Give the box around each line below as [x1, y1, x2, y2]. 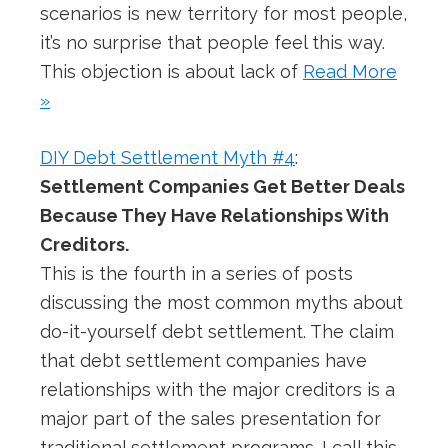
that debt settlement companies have [40, 350, 367, 372]
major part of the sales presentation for [40, 408, 381, 430]
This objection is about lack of [40, 61, 303, 83]
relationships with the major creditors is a [40, 379, 395, 401]
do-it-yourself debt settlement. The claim [40, 321, 394, 343]
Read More [303, 61, 397, 83]
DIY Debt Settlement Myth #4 [40, 147, 295, 169]
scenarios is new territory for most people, [40, 3, 407, 25]
